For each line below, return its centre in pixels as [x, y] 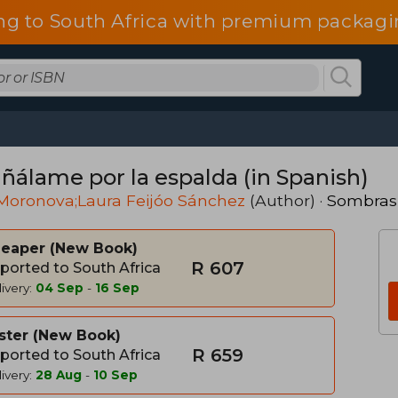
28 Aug [59, 375]
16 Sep [117, 288]
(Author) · [286, 200]
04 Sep [60, 288]
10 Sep [115, 375]
